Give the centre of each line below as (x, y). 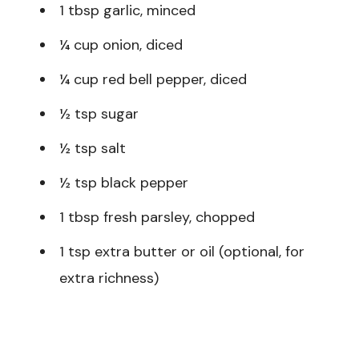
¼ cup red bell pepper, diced (153, 79)
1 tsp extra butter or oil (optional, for (182, 251)
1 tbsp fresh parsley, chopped (157, 217)
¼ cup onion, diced (121, 44)
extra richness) (109, 278)
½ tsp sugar (99, 113)
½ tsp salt (93, 148)
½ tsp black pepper (124, 182)
